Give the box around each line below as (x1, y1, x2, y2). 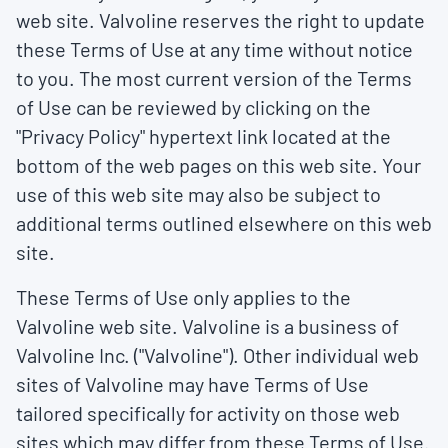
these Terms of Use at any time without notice (16, 37, 413, 61)
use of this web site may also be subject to (16, 182, 381, 206)
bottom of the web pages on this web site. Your (16, 153, 421, 177)
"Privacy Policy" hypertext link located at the (16, 124, 391, 148)
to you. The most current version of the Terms (16, 66, 412, 90)
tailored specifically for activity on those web (16, 401, 400, 425)
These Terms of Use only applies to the (16, 285, 351, 309)
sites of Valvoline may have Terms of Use (16, 372, 369, 396)
